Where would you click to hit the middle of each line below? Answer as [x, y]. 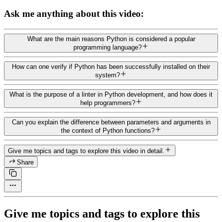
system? [108, 75]
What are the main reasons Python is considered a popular [111, 39]
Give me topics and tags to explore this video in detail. [86, 151]
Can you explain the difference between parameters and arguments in [111, 122]
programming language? [108, 48]
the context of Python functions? [108, 131]
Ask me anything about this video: [74, 14]
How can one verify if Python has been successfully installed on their [111, 67]
